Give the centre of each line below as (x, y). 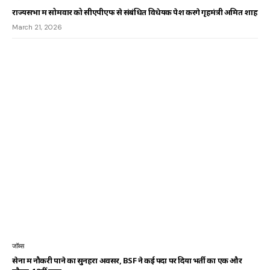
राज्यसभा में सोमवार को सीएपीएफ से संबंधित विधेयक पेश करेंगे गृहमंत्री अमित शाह (135, 12)
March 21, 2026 (37, 27)
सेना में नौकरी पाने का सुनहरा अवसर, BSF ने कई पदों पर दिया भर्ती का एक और (127, 261)
